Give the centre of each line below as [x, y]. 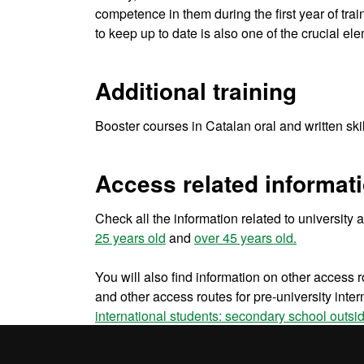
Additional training [196, 91]
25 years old [130, 238]
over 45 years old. [245, 238]
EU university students [160, 335]
